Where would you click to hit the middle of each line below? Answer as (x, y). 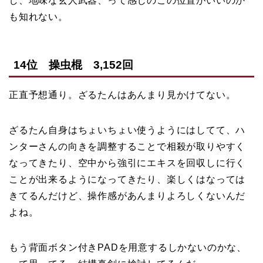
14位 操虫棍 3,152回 (73, 65)
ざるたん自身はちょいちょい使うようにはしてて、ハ (127, 130)
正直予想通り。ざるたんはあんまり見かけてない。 (122, 95)
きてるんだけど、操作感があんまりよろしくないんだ (127, 196)
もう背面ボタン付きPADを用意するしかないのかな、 (128, 248)
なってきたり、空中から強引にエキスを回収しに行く (127, 163)
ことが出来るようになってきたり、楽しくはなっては (127, 180)
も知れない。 (38, 16)
